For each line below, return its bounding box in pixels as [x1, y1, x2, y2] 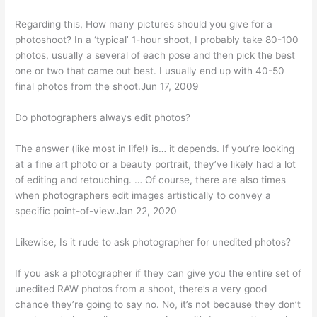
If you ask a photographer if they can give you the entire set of [15, 267, 302, 279]
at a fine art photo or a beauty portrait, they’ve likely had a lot [15, 158, 296, 171]
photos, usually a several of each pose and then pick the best [15, 50, 296, 62]
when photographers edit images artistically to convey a [15, 190, 272, 202]
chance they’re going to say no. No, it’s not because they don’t [15, 298, 301, 310]
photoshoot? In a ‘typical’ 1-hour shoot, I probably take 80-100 [15, 34, 299, 46]
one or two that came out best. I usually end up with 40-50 [15, 65, 285, 77]
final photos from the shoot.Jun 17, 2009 [15, 81, 200, 93]
